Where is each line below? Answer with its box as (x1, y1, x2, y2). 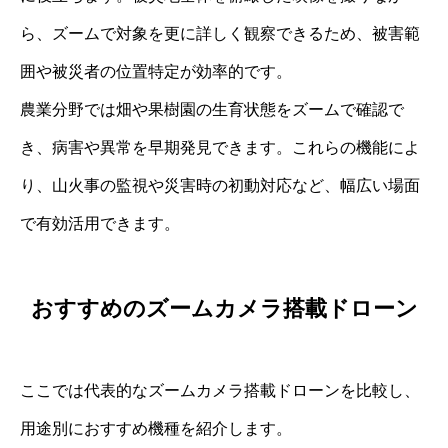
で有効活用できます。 (20, 215, 180, 233)
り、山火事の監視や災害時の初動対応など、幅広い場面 (20, 177, 420, 195)
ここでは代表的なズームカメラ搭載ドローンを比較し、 (20, 381, 420, 399)
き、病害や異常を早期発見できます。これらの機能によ (20, 139, 420, 157)
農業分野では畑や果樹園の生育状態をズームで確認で (20, 101, 404, 119)
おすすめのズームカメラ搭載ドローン (30, 295, 418, 321)
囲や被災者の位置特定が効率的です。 (20, 63, 292, 81)
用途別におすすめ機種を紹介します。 (20, 419, 292, 437)
